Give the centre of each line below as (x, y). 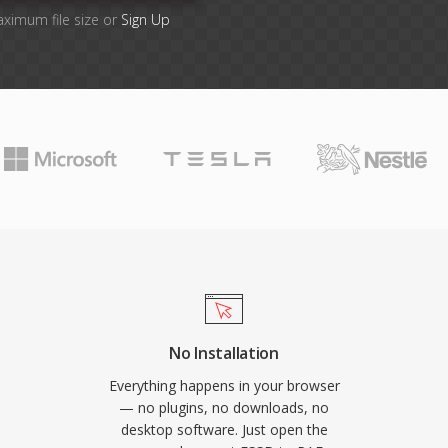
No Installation (224, 353)
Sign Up (145, 19)
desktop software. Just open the (224, 429)
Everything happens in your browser (224, 385)
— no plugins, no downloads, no (224, 407)
